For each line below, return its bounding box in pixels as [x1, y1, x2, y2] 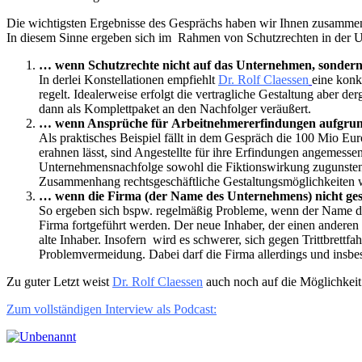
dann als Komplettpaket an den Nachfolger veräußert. [39, 101, 311, 116]
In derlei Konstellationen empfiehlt [39, 72, 218, 86]
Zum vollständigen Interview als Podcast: [6, 301, 217, 316]
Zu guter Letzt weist [6, 274, 112, 288]
